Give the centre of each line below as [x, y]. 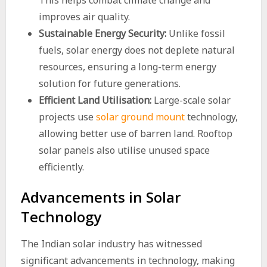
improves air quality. [84, 17]
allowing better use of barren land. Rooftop [135, 133]
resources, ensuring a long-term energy [127, 67]
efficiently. [61, 167]
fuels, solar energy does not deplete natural [136, 50]
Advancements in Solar [100, 197]
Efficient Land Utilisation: [95, 100]
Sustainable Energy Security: [102, 33]
